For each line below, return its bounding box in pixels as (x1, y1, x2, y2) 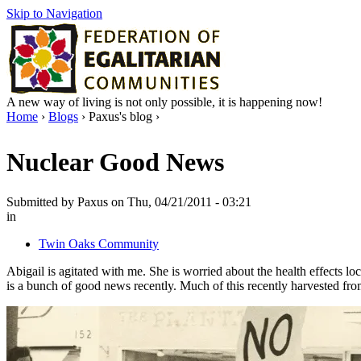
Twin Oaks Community (39, 236, 159, 251)
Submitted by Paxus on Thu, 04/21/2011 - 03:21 (6, 194, 251, 209)
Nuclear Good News (6, 147, 224, 177)
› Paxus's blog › (78, 110, 160, 123)
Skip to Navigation (6, 6, 102, 20)
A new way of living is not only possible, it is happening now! (6, 95, 322, 109)
